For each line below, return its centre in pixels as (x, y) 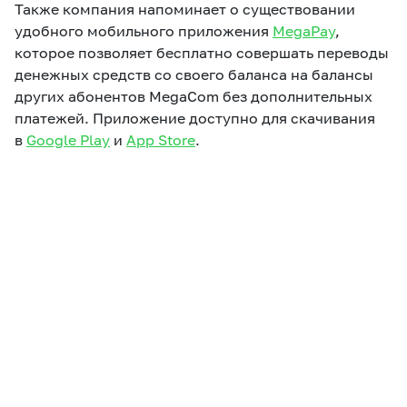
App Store (161, 140)
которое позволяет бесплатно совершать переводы (202, 53)
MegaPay (304, 31)
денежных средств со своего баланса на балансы (194, 74)
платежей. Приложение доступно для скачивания (195, 118)
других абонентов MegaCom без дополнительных (194, 96)
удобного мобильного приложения (144, 31)
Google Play (68, 140)
